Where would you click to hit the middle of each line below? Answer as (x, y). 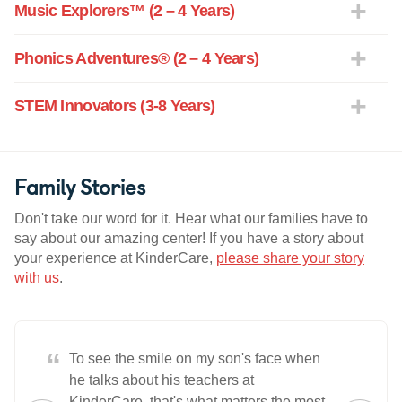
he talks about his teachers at (162, 380)
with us (37, 278)
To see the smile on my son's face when (195, 359)
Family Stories (80, 186)
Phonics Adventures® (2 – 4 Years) (137, 59)
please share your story (290, 258)
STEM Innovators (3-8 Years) (115, 106)
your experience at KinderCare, (115, 258)
